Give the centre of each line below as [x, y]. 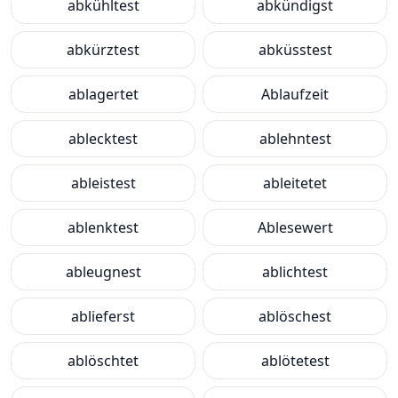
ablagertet [103, 94]
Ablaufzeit [295, 94]
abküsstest [295, 50]
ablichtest [295, 272]
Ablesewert [295, 227]
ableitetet [295, 183]
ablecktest [103, 139]
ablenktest [103, 227]
